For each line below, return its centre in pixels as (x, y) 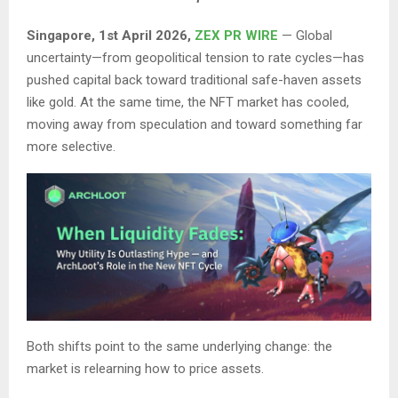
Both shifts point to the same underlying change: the (179, 347)
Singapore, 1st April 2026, (111, 36)
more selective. (71, 147)
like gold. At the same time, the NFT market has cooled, (188, 103)
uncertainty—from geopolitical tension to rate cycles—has (195, 58)
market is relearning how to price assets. (145, 369)
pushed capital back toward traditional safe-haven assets (194, 80)
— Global (305, 36)
